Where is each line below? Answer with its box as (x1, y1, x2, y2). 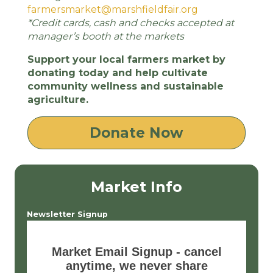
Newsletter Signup (27, 210, 108, 219)
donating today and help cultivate (27, 67, 208, 79)
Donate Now (89, 124, 183, 142)
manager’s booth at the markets (27, 30, 184, 43)
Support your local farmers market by (27, 54, 225, 66)
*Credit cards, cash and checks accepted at (27, 17, 234, 29)
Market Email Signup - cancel (51, 245, 222, 259)
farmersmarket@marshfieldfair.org (27, 4, 198, 16)
